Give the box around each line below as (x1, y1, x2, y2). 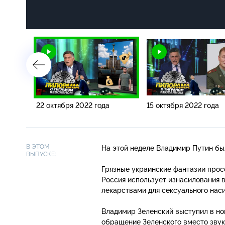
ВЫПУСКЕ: (26, 150, 56, 158)
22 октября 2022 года (36, 101, 109, 109)
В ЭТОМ (26, 143, 50, 150)
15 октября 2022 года (147, 101, 219, 109)
